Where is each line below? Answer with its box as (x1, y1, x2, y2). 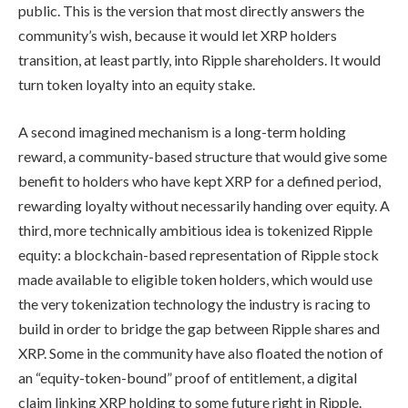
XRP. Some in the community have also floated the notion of (18, 343, 383, 362)
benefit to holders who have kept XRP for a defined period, (18, 171, 381, 189)
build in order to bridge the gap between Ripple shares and (18, 319, 380, 337)
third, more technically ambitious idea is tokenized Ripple (18, 220, 372, 239)
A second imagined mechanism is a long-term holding (18, 122, 346, 140)
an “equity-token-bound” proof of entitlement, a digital (18, 368, 357, 386)
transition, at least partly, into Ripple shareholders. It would (18, 51, 381, 69)
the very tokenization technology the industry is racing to (18, 294, 371, 312)
